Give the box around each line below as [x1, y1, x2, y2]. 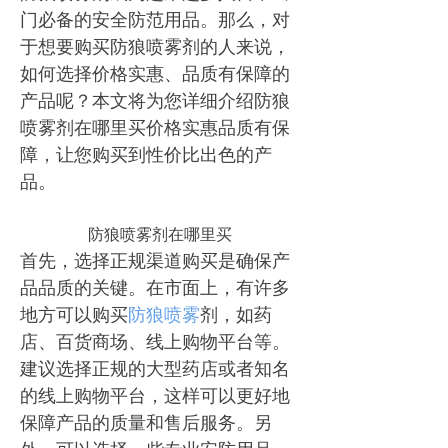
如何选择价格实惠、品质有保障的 [20, 61, 290, 85]
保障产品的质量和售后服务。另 [20, 410, 272, 434]
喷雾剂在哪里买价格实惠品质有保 [20, 115, 290, 139]
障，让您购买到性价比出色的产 [20, 142, 272, 166]
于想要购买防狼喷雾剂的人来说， [20, 34, 290, 58]
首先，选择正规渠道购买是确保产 [20, 248, 290, 272]
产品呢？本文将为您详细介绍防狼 [20, 88, 290, 112]
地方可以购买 [20, 302, 128, 326]
